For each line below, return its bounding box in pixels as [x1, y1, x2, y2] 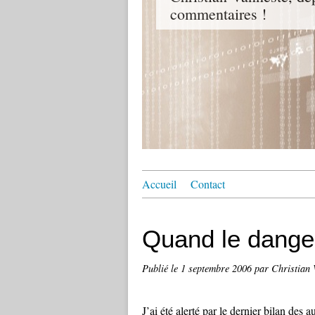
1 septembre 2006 [181, 262, 255, 275]
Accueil [142, 176, 176, 191]
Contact [191, 176, 225, 191]
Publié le [142, 262, 181, 275]
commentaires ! [170, 4, 266, 24]
